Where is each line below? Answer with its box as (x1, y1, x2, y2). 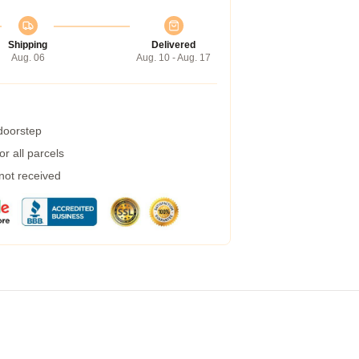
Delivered (151, 39, 196, 50)
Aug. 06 (10, 52, 45, 63)
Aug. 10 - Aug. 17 (136, 52, 211, 63)
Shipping (8, 39, 47, 50)
